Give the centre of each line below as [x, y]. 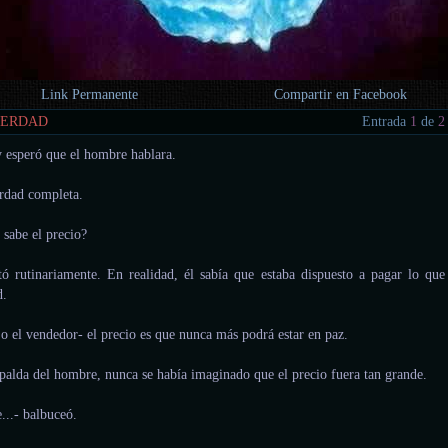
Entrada [386, 121]
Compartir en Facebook [341, 94]
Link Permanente [90, 94]
